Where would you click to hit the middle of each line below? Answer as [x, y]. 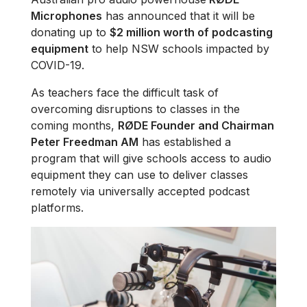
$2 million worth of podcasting [191, 32]
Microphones [66, 16]
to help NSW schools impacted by [179, 49]
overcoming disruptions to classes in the [135, 109]
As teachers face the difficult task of [125, 93]
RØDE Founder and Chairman [196, 125]
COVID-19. [58, 65]
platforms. [57, 208]
